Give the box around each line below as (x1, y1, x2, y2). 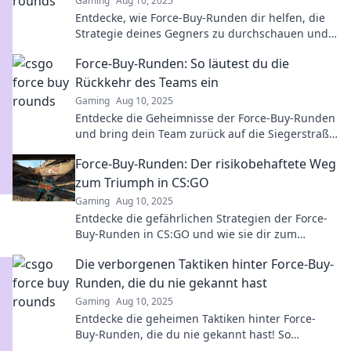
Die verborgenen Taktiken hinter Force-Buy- (75, 255, 334, 273)
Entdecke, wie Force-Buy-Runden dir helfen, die (75, 10, 325, 25)
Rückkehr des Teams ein (75, 74, 219, 91)
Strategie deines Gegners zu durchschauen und (75, 26, 328, 41)
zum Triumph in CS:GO (75, 174, 209, 191)
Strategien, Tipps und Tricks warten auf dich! (75, 142, 312, 157)
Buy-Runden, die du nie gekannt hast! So (75, 327, 291, 342)
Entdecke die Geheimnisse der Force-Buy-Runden (75, 110, 335, 125)
